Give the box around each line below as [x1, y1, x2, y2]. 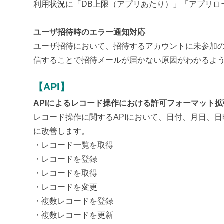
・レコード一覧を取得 [33, 141, 114, 150]
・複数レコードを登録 [33, 197, 114, 206]
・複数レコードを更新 [33, 211, 114, 220]
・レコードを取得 [33, 169, 98, 178]
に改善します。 [33, 127, 90, 136]
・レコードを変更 [33, 183, 98, 192]
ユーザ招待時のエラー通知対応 [33, 28, 146, 37]
